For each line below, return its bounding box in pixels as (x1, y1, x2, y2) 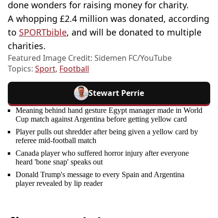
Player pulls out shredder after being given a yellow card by (16, 127, 198, 136)
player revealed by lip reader (16, 179, 103, 187)
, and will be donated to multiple (67, 26, 201, 38)
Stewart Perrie (89, 88, 144, 98)
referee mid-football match (16, 136, 96, 145)
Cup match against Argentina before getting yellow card (16, 115, 187, 123)
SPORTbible (19, 26, 67, 38)
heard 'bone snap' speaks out (16, 158, 103, 166)
